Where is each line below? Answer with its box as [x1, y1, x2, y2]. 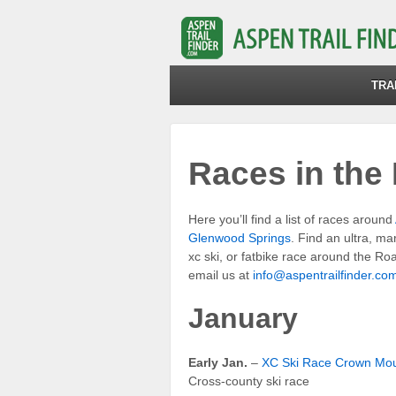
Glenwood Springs [188, 230, 291, 245]
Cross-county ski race [188, 374, 309, 389]
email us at [188, 267, 253, 282]
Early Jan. [188, 355, 247, 370]
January [188, 302, 298, 335]
